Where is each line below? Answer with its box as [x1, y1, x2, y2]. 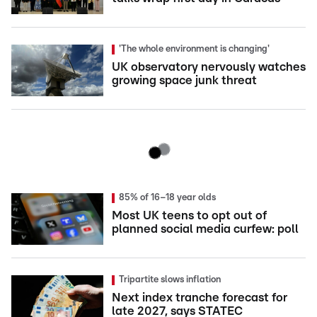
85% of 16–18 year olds [119, 193, 216, 202]
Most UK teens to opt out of [112, 209, 267, 221]
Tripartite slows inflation [119, 275, 221, 284]
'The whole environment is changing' [119, 45, 270, 54]
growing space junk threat [112, 74, 257, 86]
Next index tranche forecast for [112, 292, 287, 304]
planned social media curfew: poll [112, 223, 299, 235]
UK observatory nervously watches [112, 61, 306, 73]
